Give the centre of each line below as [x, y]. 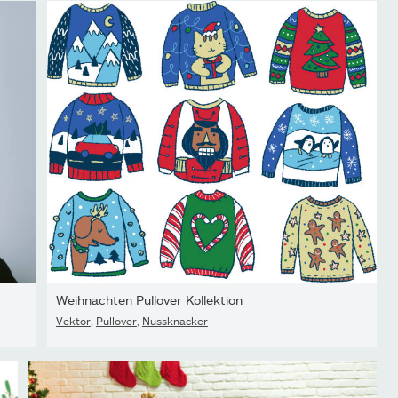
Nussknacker [175, 320]
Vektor [73, 320]
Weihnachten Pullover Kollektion [149, 299]
